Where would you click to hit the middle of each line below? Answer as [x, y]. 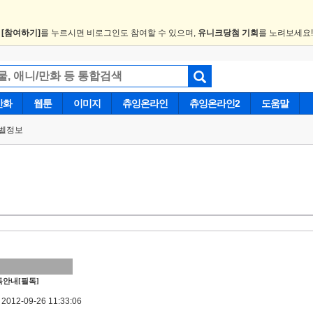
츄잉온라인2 [214, 103]
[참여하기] [21, 33]
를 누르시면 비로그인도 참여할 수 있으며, [119, 33]
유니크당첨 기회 [228, 33]
